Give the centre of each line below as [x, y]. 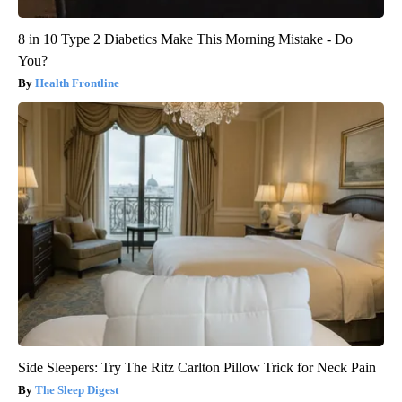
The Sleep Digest [77, 389]
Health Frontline [77, 83]
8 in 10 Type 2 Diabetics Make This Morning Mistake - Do [185, 39]
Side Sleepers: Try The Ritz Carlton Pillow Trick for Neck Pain [197, 367]
